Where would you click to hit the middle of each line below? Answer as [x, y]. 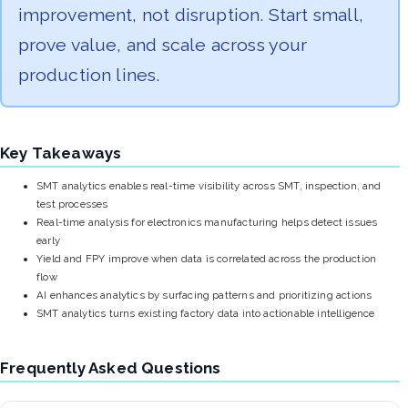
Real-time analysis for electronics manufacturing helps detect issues [207, 223]
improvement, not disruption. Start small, [190, 15]
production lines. [89, 75]
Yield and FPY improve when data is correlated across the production [207, 259]
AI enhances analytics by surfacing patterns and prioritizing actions [204, 296]
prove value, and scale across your [163, 45]
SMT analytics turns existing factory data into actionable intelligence [206, 314]
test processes [72, 204]
